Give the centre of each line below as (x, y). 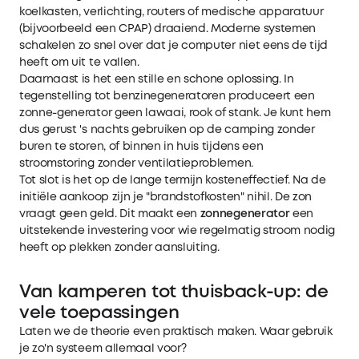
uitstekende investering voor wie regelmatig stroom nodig (177, 230)
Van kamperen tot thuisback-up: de (174, 292)
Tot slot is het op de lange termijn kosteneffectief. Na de (173, 180)
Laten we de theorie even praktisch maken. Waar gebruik (176, 331)
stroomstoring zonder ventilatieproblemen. (136, 163)
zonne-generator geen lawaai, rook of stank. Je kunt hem (175, 113)
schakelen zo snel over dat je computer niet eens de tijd (174, 45)
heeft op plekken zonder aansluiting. (119, 247)
